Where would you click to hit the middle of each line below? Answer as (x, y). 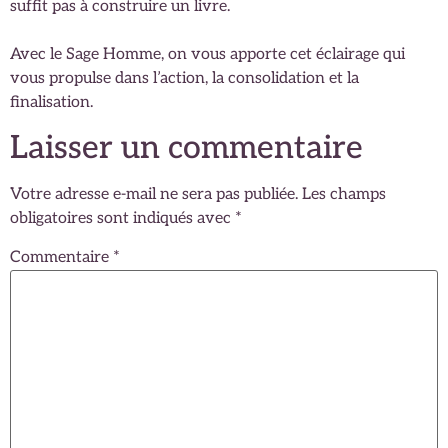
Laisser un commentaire (186, 148)
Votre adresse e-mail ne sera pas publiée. (154, 195)
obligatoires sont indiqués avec (122, 219)
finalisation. (51, 102)
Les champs (344, 195)
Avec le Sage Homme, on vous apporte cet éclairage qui (207, 54)
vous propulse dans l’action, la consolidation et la (184, 78)
